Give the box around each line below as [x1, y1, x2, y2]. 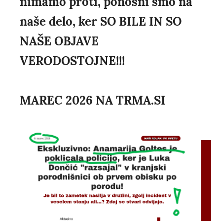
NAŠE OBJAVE [20, 34, 99, 49]
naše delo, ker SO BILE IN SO [20, 14, 182, 30]
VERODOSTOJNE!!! [20, 53, 125, 69]
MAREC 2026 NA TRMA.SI [20, 93, 165, 109]
